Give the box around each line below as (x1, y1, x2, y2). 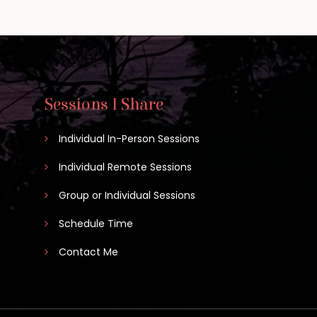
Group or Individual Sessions (59, 188, 196, 202)
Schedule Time (59, 217, 134, 231)
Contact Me (59, 245, 119, 259)
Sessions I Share (45, 95, 164, 115)
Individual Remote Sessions (59, 160, 192, 174)
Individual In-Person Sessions (59, 132, 200, 146)
